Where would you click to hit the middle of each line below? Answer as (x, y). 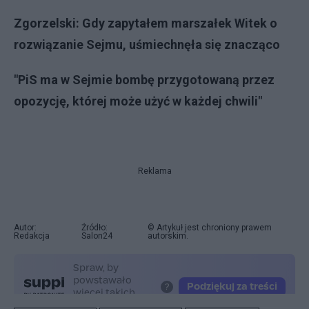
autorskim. (168, 236)
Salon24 (97, 236)
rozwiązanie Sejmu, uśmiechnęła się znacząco (147, 44)
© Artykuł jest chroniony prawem (209, 228)
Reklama (154, 171)
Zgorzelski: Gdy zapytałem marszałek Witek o (146, 23)
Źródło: (94, 228)
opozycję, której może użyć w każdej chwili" (138, 101)
